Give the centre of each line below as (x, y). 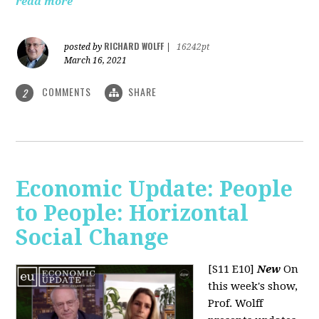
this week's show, (253, 287)
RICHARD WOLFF (134, 46)
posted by (84, 47)
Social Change (93, 238)
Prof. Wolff (236, 304)
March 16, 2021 (96, 60)
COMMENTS (67, 91)
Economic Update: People (155, 189)
